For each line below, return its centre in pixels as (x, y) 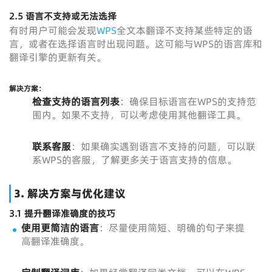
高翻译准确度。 (55, 241)
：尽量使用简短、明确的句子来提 (172, 228)
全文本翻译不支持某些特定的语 (185, 30)
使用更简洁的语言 (60, 228)
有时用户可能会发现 (53, 30)
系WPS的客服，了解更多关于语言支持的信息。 (134, 160)
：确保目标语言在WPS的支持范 (188, 101)
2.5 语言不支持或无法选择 (63, 16)
